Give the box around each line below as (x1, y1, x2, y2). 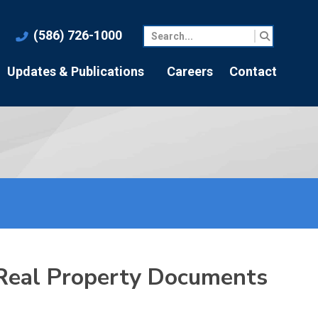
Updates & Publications (7, 64, 144, 79)
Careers (167, 64, 213, 79)
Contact (229, 64, 277, 79)
